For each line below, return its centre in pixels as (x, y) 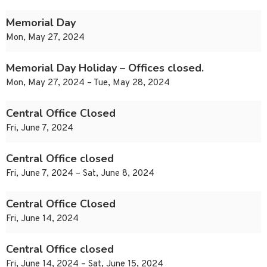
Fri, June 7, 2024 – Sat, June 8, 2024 (80, 174)
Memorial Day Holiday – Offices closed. (105, 68)
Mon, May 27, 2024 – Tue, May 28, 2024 (88, 83)
